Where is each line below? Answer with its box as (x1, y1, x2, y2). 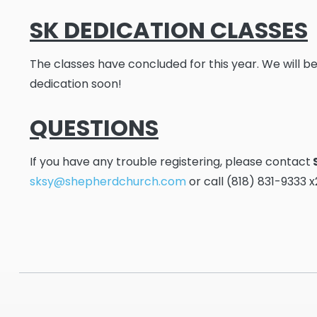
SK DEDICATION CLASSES (30, 14, 308, 46)
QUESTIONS (30, 112, 158, 144)
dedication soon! (30, 76, 122, 92)
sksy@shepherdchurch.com (30, 173, 186, 190)
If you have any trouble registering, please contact (30, 154, 311, 170)
